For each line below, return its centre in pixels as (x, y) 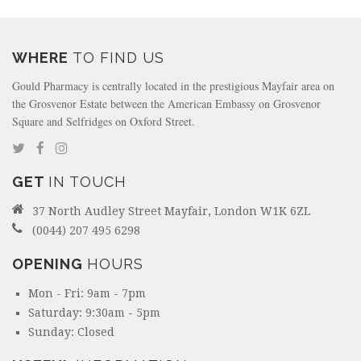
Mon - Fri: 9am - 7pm (87, 294)
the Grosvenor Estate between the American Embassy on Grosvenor (166, 104)
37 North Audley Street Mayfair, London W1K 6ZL (171, 212)
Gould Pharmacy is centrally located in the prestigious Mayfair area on (173, 86)
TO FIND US (118, 58)
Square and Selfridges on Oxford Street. (104, 122)
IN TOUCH (87, 182)
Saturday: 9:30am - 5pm (94, 313)
